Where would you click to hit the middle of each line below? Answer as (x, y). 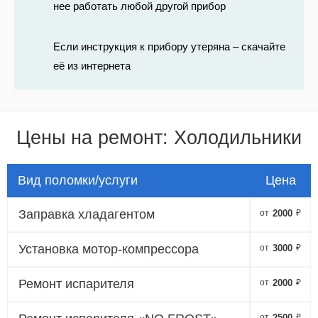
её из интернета (92, 65)
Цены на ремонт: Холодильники (159, 137)
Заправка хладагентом (87, 214)
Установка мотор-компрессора (109, 249)
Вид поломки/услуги (78, 180)
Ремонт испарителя (76, 284)
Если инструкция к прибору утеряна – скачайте (169, 46)
